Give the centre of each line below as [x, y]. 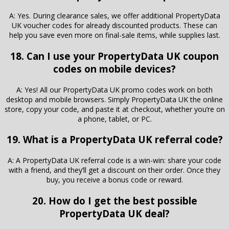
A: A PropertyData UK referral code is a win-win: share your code [114, 161]
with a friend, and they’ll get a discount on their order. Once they [114, 170]
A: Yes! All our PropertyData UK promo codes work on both [114, 89]
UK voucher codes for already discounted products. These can [114, 26]
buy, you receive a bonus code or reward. [114, 180]
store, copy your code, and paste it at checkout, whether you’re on [114, 109]
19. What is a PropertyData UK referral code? [114, 140]
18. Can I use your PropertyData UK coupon [114, 56]
